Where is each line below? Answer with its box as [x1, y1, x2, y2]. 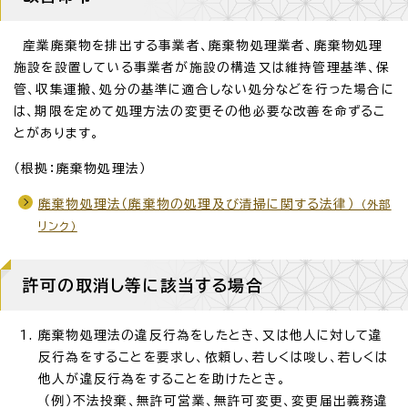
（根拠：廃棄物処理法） [14, 161, 148, 175]
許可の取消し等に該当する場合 [23, 276, 263, 293]
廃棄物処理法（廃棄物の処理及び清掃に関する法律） [38, 197, 362, 210]
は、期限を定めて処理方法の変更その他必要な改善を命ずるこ [14, 104, 386, 117]
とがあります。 [14, 126, 100, 139]
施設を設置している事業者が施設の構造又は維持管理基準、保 [14, 60, 391, 74]
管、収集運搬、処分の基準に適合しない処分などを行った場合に [14, 82, 394, 96]
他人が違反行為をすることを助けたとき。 [38, 372, 286, 385]
